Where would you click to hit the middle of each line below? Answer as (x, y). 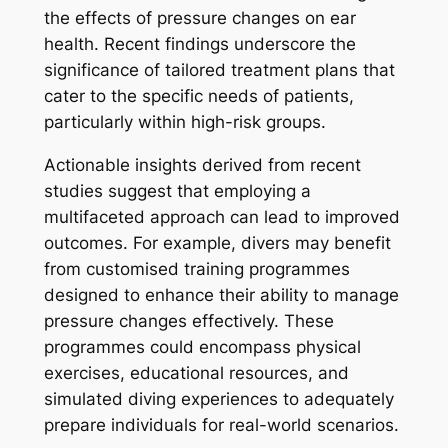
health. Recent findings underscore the (199, 44)
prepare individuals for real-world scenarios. (221, 425)
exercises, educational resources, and (196, 373)
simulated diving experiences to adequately (218, 399)
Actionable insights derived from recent (202, 165)
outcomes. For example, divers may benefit (217, 243)
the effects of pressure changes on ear (199, 18)
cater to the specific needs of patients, (198, 96)
